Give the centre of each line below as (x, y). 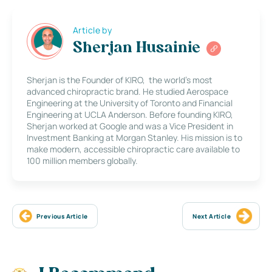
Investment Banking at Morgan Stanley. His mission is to (134, 137)
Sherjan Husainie (137, 49)
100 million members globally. (82, 160)
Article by (93, 30)
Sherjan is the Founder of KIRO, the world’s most (120, 80)
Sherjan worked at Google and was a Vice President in (130, 126)
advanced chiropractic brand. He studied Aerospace (127, 91)
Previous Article (62, 216)
